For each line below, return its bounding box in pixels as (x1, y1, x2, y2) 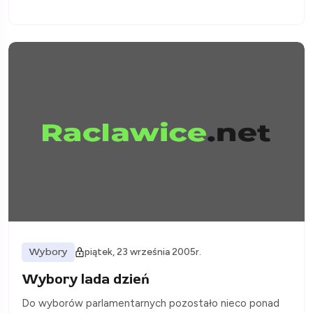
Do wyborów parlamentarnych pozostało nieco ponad (22, 296, 279, 310)
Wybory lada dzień (22, 270, 150, 288)
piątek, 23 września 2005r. (85, 245, 201, 258)
